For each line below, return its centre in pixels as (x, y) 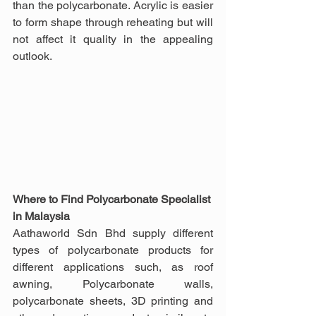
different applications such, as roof (113, 267)
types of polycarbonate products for (113, 250)
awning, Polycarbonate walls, (113, 284)
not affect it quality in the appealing (113, 39)
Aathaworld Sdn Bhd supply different (113, 233)
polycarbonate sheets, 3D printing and (113, 300)
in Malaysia (41, 216)
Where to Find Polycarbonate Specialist (113, 199)
